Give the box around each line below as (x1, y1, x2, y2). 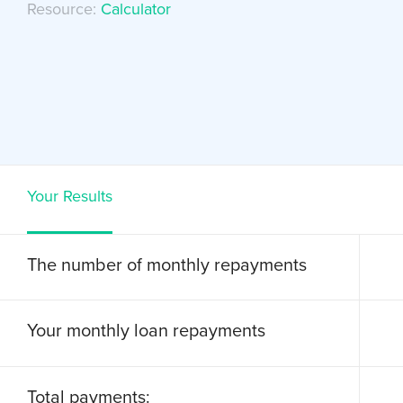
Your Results (27, 186, 112, 207)
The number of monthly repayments (27, 254, 307, 276)
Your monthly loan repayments (27, 320, 265, 343)
